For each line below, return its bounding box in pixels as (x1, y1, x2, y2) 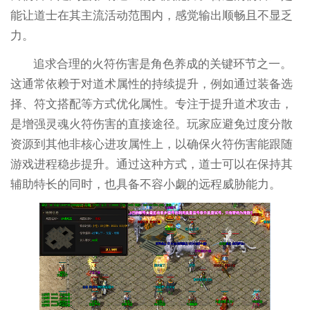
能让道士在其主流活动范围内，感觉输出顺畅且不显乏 (10, 9, 293, 23)
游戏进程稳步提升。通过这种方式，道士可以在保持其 (10, 158, 293, 172)
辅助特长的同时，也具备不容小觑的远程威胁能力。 (10, 178, 281, 192)
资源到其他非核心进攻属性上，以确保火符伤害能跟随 (10, 138, 293, 152)
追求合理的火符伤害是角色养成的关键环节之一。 (33, 57, 293, 71)
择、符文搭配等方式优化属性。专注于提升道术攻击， (10, 98, 293, 111)
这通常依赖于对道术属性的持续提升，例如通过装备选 (10, 77, 293, 91)
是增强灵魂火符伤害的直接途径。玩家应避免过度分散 (10, 118, 293, 131)
